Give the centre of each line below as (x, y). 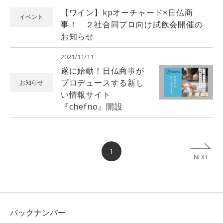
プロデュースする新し (102, 82)
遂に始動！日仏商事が (102, 70)
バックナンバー (38, 213)
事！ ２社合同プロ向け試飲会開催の (132, 24)
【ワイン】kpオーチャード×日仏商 (127, 12)
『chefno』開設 (92, 106)
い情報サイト (86, 94)
